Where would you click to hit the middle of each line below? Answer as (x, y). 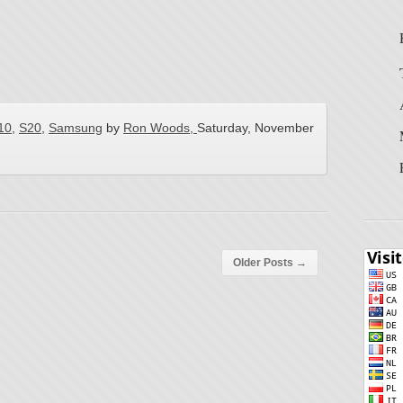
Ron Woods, (160, 128)
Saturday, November (255, 128)
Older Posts (264, 263)
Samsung (76, 128)
